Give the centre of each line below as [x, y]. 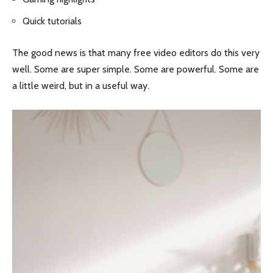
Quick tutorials [52, 21]
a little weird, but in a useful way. [81, 86]
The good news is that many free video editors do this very [136, 53]
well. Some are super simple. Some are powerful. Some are [136, 69]
